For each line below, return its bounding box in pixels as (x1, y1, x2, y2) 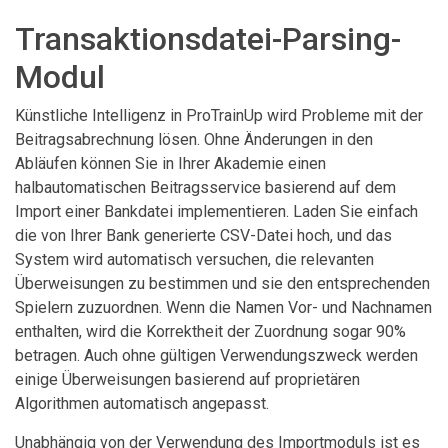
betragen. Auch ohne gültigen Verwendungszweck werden (15, 345, 418, 365)
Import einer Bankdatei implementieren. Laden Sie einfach (15, 201, 418, 221)
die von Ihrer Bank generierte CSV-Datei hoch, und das (15, 225, 392, 245)
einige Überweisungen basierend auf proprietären (15, 369, 360, 389)
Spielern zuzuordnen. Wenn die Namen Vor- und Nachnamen (15, 297, 432, 317)
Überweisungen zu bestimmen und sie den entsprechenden (15, 273, 430, 293)
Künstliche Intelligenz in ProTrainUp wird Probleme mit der (15, 105, 423, 125)
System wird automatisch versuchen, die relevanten (15, 249, 374, 269)
